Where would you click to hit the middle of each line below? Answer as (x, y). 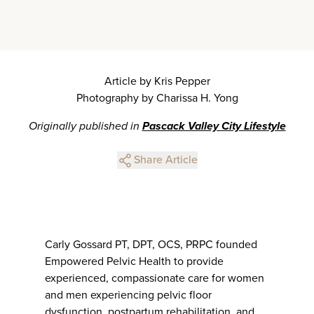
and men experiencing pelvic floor (128, 295)
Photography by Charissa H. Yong (157, 98)
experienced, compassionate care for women (155, 279)
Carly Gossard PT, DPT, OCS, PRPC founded (151, 245)
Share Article (165, 160)
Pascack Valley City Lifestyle (214, 126)
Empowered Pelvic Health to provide (134, 262)
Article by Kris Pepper (157, 81)
